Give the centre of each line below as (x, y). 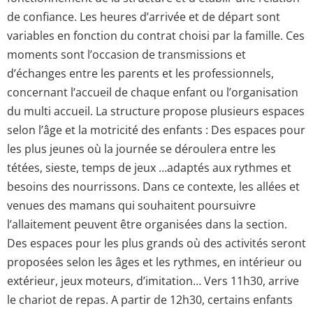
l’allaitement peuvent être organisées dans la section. (147, 224)
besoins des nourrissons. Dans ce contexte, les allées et (153, 186)
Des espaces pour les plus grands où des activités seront (156, 243)
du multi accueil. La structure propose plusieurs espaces (156, 111)
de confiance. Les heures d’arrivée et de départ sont (144, 16)
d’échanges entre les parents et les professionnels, (140, 73)
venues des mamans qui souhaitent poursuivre (131, 205)
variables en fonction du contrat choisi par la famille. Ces (156, 35)
